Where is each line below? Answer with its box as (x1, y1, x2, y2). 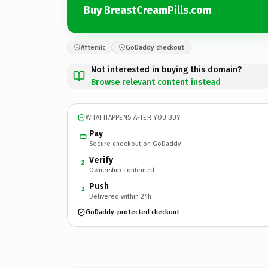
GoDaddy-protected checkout (86, 208, 179, 216)
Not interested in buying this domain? (91, 64, 242, 75)
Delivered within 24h (89, 192, 151, 200)
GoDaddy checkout (126, 43, 184, 51)
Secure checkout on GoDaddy (89, 139, 181, 148)
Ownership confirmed (89, 166, 154, 174)
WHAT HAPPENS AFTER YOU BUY (86, 114, 181, 121)
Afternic (81, 43, 105, 51)
